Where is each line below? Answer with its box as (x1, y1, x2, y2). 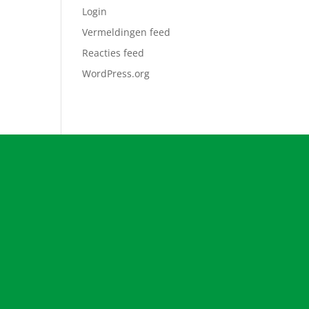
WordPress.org (82, 66, 150, 80)
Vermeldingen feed (82, 25, 171, 39)
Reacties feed (82, 46, 145, 59)
